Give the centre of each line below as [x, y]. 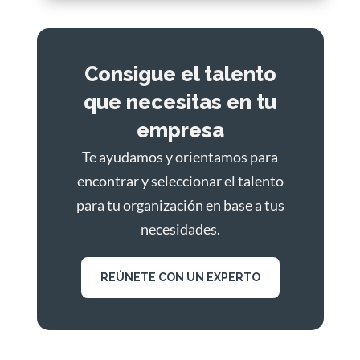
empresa [180, 130]
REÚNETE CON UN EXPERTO [180, 277]
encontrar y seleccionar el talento [180, 180]
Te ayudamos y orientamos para [180, 156]
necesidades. [180, 229]
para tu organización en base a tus [180, 205]
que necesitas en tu [180, 102]
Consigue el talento [180, 74]
